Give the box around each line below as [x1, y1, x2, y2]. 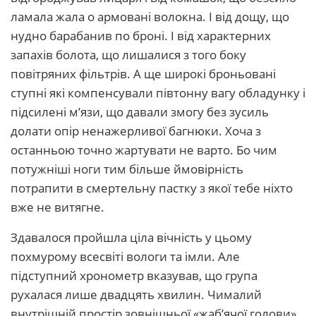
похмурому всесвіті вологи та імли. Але [11, 248, 240, 265]
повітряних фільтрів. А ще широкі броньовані [11, 66, 276, 82]
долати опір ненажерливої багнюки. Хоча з [11, 123, 261, 139]
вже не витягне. [11, 199, 104, 215]
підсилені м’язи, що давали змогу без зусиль [11, 104, 269, 120]
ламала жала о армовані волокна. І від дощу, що [11, 8, 289, 25]
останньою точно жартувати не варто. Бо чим [11, 142, 277, 158]
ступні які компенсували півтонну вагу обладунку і [11, 85, 305, 101]
